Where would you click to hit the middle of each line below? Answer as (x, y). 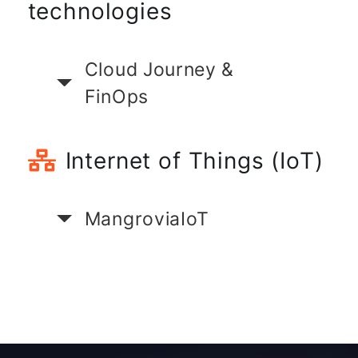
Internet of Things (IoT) (194, 160)
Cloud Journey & (159, 69)
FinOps (116, 96)
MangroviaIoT (147, 219)
